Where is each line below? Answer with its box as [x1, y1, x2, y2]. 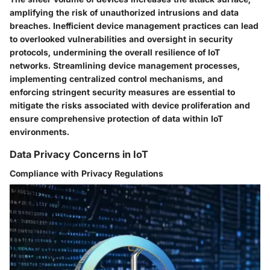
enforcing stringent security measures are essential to [10, 87, 235, 98]
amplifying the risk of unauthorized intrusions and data [10, 7, 239, 18]
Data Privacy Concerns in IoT [10, 148, 148, 161]
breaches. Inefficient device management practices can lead [10, 20, 259, 31]
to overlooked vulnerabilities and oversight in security [10, 34, 233, 45]
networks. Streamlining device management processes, [10, 60, 240, 71]
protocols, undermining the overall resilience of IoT [10, 47, 220, 58]
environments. [10, 127, 69, 137]
